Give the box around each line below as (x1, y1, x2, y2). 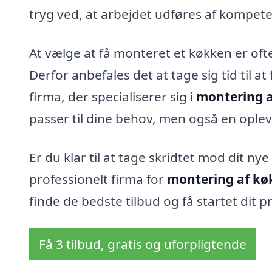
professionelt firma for (29, 170, 167, 188)
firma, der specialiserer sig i (29, 87, 196, 105)
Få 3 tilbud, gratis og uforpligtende (39, 236, 246, 253)
